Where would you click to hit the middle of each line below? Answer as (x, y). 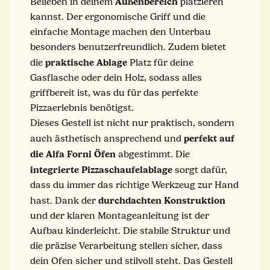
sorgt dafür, (201, 170)
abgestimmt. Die (154, 154)
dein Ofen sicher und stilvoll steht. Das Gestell (131, 261)
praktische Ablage (87, 62)
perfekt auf (209, 138)
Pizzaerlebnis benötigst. (82, 108)
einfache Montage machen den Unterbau (121, 32)
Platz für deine (162, 62)
